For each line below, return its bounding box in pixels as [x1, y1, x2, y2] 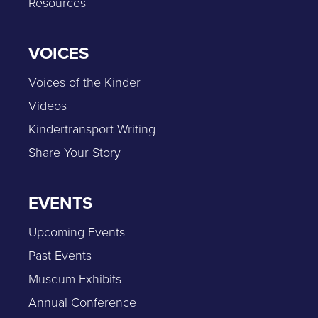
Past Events [28, 246, 92, 265]
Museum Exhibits [28, 270, 121, 288]
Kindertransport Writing [28, 120, 155, 138]
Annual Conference [28, 293, 136, 312]
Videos [28, 97, 67, 115]
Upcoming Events [28, 223, 125, 241]
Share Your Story [28, 143, 121, 162]
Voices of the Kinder [28, 73, 141, 92]
